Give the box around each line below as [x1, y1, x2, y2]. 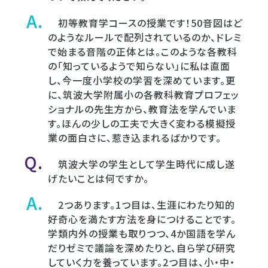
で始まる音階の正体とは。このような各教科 [48, 44, 237, 59]
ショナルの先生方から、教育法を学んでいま [48, 101, 236, 116]
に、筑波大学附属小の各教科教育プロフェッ [48, 87, 239, 102]
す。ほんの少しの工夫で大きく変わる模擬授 [48, 115, 236, 130]
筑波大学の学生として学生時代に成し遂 [48, 156, 235, 171]
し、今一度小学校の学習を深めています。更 [48, 72, 236, 87]
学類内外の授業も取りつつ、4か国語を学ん [48, 226, 236, 240]
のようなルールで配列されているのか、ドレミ [48, 29, 242, 44]
